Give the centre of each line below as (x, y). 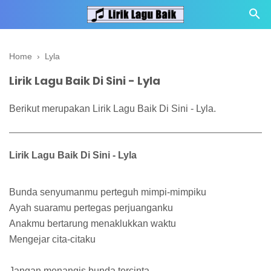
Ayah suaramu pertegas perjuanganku (91, 208)
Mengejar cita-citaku (52, 240)
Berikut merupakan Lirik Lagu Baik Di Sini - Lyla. (113, 108)
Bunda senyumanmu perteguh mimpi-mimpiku (108, 192)
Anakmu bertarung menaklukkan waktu (93, 224)
